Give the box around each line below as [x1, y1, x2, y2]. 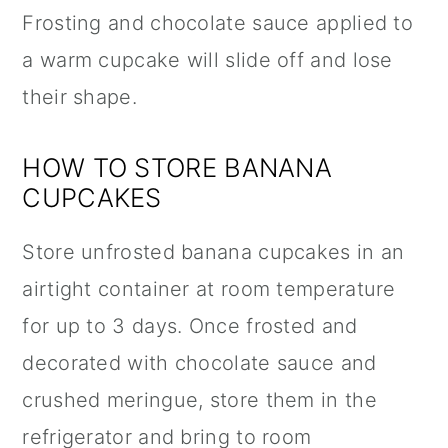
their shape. [22, 85, 137, 110]
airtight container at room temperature [22, 277, 396, 302]
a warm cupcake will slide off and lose [22, 48, 393, 73]
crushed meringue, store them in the [22, 388, 377, 413]
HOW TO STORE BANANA [22, 152, 333, 184]
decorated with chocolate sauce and [22, 351, 377, 376]
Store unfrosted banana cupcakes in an [22, 240, 405, 265]
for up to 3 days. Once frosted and [22, 314, 358, 339]
